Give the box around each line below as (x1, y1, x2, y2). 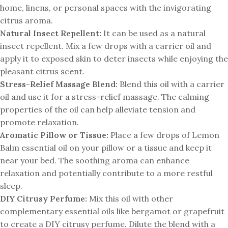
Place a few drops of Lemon (108, 129, 219, 140)
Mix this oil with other (87, 193, 173, 204)
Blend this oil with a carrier (118, 78, 224, 89)
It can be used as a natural (101, 27, 206, 38)
